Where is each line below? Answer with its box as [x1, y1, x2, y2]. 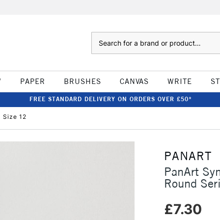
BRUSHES [63, 77, 101, 86]
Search [91, 33, 111, 41]
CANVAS [119, 77, 149, 86]
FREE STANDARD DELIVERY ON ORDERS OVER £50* [29, 95, 192, 103]
